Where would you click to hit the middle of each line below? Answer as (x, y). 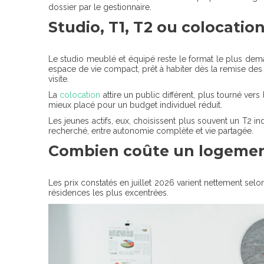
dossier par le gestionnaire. (100, 7)
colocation (80, 95)
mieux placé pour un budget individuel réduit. (135, 105)
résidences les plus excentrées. (108, 193)
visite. (59, 79)
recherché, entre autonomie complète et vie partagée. (151, 131)
